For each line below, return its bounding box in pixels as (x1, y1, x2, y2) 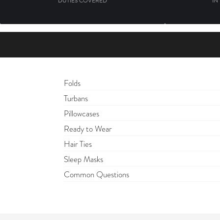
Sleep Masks (64, 154, 103, 165)
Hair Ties (64, 138, 92, 150)
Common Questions (64, 169, 129, 180)
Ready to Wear (64, 123, 111, 135)
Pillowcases (64, 108, 99, 119)
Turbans (64, 93, 88, 104)
